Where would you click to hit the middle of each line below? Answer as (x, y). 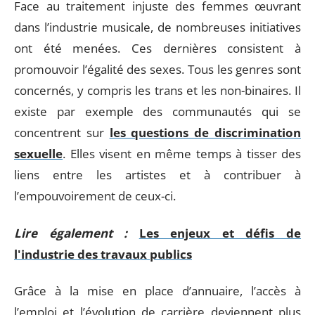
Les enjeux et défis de (220, 233)
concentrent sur (62, 133)
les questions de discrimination (205, 133)
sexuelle (38, 154)
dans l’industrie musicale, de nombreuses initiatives (157, 27)
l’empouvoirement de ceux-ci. (96, 196)
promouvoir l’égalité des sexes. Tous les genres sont (157, 69)
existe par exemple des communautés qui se (157, 111)
